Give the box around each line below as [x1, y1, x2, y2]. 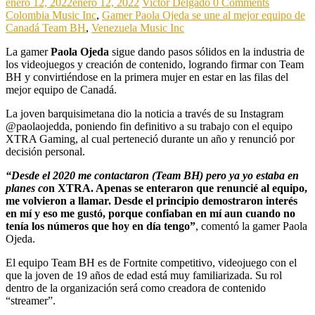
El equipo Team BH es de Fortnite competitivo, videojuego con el [6, 257, 297, 269]
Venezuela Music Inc [91, 22, 184, 34]
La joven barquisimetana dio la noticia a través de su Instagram [6, 108, 283, 120]
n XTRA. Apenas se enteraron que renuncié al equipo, [49, 182, 307, 195]
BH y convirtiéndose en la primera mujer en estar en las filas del [6, 71, 288, 84]
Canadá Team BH [6, 22, 86, 34]
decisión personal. [6, 146, 85, 158]
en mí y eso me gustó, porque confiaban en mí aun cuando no [6, 207, 295, 220]
